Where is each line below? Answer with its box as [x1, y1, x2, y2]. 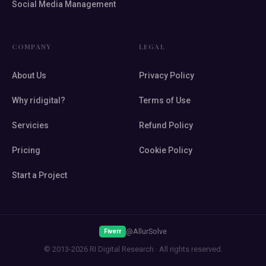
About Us [12, 71, 46, 81]
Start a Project [12, 170, 67, 180]
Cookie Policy [139, 145, 192, 156]
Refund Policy [139, 121, 193, 131]
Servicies [12, 121, 49, 131]
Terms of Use [139, 96, 191, 106]
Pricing [12, 145, 40, 156]
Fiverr [103, 227, 122, 236]
